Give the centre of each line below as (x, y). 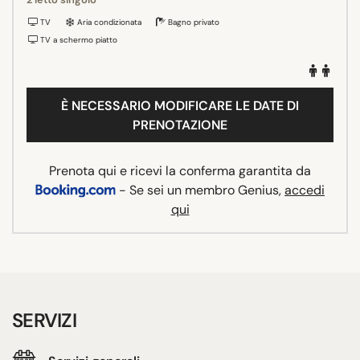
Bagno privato (192, 22)
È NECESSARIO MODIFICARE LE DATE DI (180, 105)
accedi (305, 190)
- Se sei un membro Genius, (200, 190)
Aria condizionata (108, 22)
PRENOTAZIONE (180, 125)
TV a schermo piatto (78, 39)
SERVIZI (44, 320)
